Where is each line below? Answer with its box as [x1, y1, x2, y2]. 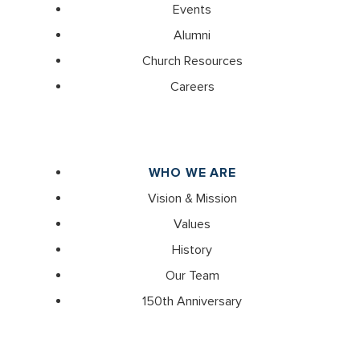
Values [174, 215, 211, 232]
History [172, 241, 212, 258]
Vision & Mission [147, 190, 237, 207]
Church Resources [141, 52, 243, 69]
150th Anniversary [142, 292, 242, 309]
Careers [170, 78, 215, 95]
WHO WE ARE [148, 164, 236, 181]
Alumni [174, 27, 211, 43]
